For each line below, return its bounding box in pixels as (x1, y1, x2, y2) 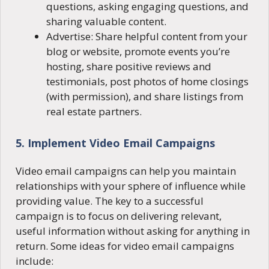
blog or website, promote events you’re (46, 44, 230, 59)
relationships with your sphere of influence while (16, 178, 246, 193)
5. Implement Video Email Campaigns (16, 135, 215, 150)
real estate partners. (46, 104, 142, 119)
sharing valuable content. (46, 14, 166, 29)
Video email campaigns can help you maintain (16, 163, 236, 178)
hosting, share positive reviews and (46, 59, 211, 74)
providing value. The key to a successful (16, 193, 204, 208)
